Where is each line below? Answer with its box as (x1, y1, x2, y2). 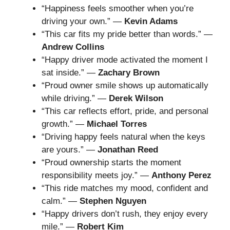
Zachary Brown (98, 68, 160, 78)
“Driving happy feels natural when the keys (42, 132, 205, 142)
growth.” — (42, 119, 87, 129)
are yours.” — (42, 145, 98, 155)
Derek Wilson (109, 93, 163, 104)
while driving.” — (42, 93, 109, 104)
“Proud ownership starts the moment (42, 158, 181, 168)
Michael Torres (87, 119, 147, 129)
